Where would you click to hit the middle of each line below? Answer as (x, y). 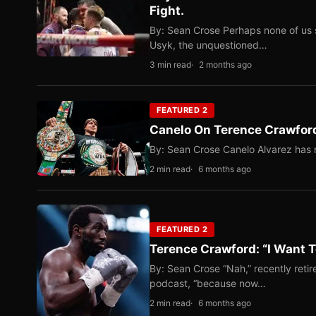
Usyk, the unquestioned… (208, 45)
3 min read (170, 65)
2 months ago (225, 65)
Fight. (167, 11)
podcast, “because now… (208, 283)
